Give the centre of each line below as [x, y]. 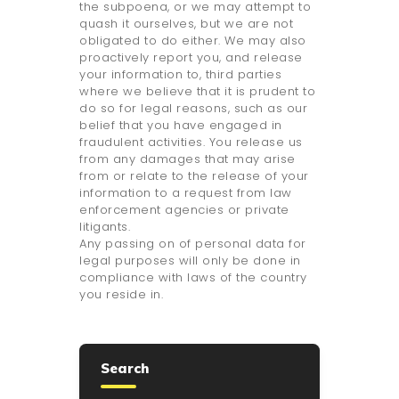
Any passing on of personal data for [193, 244]
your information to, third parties [180, 75]
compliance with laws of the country [193, 278]
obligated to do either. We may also [193, 41]
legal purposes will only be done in [190, 261]
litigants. [105, 227]
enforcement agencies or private [184, 210]
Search [125, 369]
